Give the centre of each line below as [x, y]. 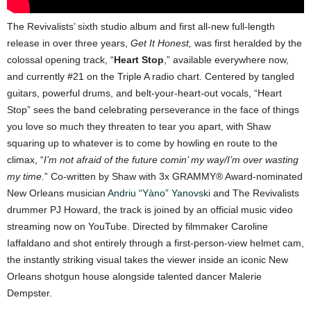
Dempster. [30, 293]
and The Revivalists [255, 193]
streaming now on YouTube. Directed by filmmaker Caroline [137, 227]
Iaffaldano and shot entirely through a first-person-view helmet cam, [155, 243]
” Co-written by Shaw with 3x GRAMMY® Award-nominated [174, 177]
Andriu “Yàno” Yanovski [159, 193]
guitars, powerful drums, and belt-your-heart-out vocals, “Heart [144, 93]
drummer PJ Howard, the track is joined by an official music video [150, 210]
